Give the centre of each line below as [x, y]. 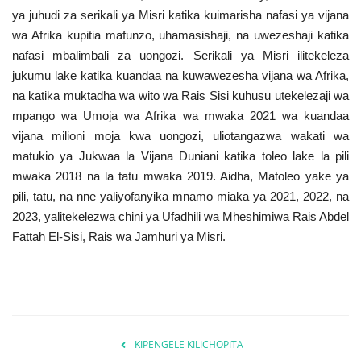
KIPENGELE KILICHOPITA [189, 344]
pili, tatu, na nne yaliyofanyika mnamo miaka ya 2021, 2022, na [180, 196]
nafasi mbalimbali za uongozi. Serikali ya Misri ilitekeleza [180, 55]
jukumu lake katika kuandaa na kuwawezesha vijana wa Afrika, [180, 75]
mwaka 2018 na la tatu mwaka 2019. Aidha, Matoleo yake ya [180, 176]
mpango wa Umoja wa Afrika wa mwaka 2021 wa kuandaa [180, 115]
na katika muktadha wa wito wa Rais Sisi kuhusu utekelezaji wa [180, 95]
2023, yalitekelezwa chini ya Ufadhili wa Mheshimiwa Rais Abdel [180, 216]
